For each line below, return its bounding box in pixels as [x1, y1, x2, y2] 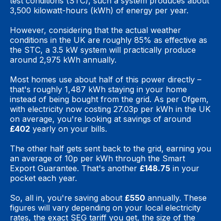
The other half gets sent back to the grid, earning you [10, 144, 211, 153]
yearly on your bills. [30, 124, 107, 134]
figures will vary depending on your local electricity [10, 203, 201, 213]
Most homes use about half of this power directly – [10, 74, 201, 84]
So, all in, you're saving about [10, 193, 125, 203]
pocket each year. [10, 173, 77, 183]
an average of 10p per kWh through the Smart [10, 153, 185, 163]
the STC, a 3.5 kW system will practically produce [10, 45, 196, 55]
